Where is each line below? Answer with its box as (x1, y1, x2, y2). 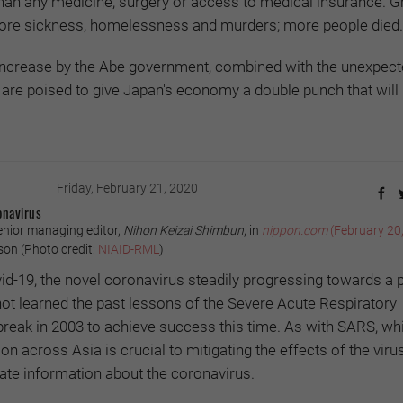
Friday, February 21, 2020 (56, 181, 198, 196)
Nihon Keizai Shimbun (123, 223, 244, 238)
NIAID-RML (98, 242, 159, 257)
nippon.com (262, 223, 327, 238)
